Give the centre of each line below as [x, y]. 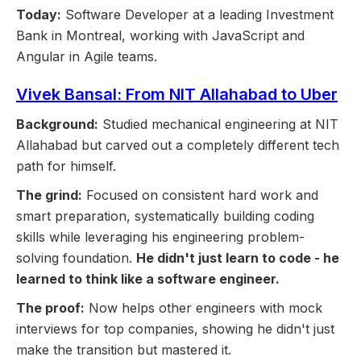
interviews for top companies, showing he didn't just [175, 329]
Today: [39, 15]
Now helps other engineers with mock [203, 308]
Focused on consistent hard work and [200, 195]
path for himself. [66, 166]
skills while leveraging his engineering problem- [160, 237]
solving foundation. [76, 258]
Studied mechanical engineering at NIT [218, 124]
